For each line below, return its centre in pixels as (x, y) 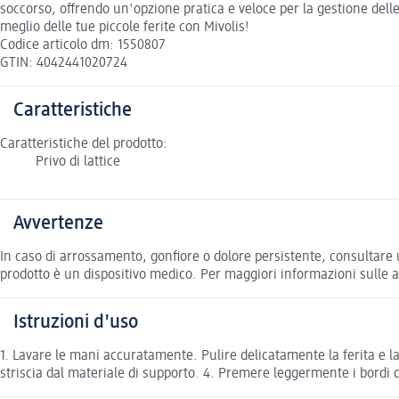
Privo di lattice (78, 162)
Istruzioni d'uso (76, 322)
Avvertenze (58, 223)
